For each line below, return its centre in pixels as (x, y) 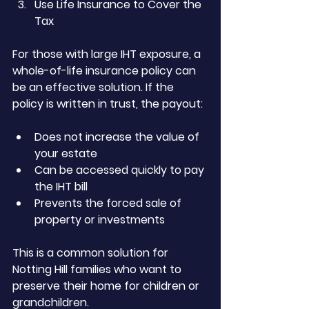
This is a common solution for (92, 253)
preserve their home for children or (107, 286)
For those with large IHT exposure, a (108, 54)
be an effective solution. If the (94, 87)
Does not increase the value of (118, 137)
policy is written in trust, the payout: (108, 104)
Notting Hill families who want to (98, 269)
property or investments (100, 220)
